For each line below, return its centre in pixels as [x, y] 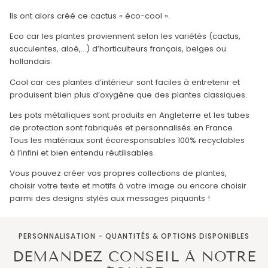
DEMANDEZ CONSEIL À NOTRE [134, 256]
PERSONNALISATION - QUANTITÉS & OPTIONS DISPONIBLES [134, 236]
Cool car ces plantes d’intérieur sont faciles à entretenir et [125, 82]
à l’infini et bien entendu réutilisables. [82, 153]
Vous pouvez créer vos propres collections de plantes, [118, 173]
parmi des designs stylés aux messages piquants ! [110, 198]
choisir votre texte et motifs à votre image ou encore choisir [128, 185]
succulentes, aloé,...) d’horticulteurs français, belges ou [118, 49]
